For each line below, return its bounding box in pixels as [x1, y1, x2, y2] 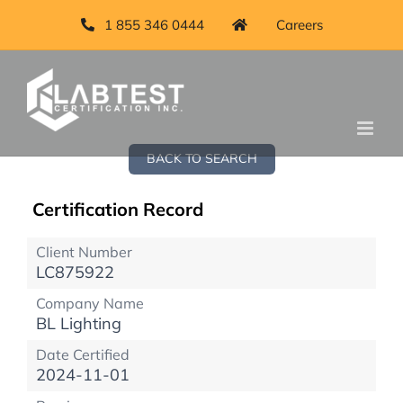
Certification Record [32, 198, 203, 220]
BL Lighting [36, 313, 121, 334]
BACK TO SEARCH [146, 150, 257, 166]
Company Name [36, 294, 144, 312]
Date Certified [36, 345, 130, 363]
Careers [275, 15, 323, 33]
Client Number [36, 243, 132, 261]
